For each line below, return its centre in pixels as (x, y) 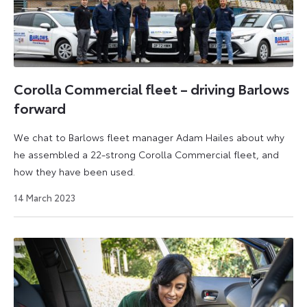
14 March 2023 (45, 197)
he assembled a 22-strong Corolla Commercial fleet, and (146, 154)
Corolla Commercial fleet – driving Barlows (152, 89)
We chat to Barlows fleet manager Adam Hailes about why (149, 137)
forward (40, 108)
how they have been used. (74, 171)
